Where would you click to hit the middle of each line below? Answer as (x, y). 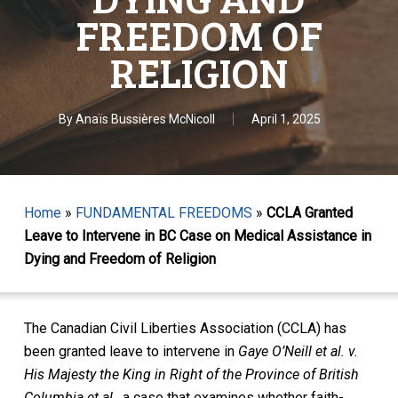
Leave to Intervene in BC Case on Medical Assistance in (197, 236)
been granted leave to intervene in (131, 351)
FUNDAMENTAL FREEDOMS (163, 213)
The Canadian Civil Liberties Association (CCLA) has (185, 328)
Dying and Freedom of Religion (119, 259)
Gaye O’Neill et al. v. (298, 351)
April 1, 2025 (287, 119)
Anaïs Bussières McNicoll (146, 119)
